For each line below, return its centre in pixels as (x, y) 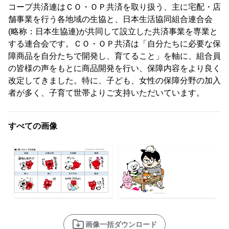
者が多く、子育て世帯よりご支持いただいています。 (106, 93)
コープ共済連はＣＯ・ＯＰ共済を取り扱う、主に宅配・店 (114, 7)
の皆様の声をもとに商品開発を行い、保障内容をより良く (114, 68)
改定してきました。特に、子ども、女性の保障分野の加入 (114, 80)
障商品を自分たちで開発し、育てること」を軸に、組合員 (114, 56)
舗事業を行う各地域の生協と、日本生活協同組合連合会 (110, 19)
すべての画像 (33, 126)
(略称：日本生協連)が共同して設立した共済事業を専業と (113, 31)
